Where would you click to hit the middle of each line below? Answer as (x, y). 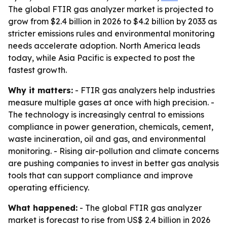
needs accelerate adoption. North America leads (104, 46)
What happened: (43, 208)
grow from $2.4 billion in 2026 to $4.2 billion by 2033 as (112, 21)
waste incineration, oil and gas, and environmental (107, 139)
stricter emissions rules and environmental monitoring (111, 33)
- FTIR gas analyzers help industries (144, 90)
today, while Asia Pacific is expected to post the (102, 58)
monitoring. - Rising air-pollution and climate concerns (113, 151)
